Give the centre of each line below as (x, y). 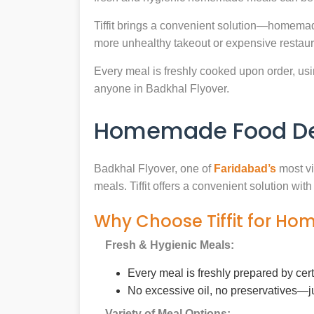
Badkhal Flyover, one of (154, 169)
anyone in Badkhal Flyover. (162, 89)
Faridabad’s (245, 169)
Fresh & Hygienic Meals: (170, 245)
